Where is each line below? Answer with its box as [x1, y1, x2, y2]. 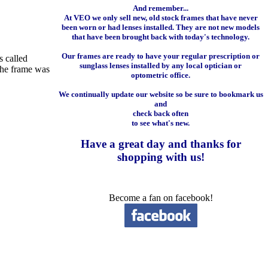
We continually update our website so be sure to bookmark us [58, 90, 263, 99]
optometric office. [131, 71, 190, 80]
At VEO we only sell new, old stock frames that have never [63, 13, 258, 22]
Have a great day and [80, 138, 190, 150]
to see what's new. [132, 118, 190, 127]
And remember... [133, 4, 188, 13]
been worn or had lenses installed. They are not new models [62, 23, 260, 32]
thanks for [190, 138, 241, 150]
